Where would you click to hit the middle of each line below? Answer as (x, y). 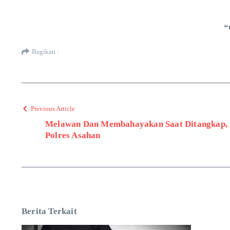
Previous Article (53, 108)
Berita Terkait (49, 211)
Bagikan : (45, 52)
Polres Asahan (73, 135)
